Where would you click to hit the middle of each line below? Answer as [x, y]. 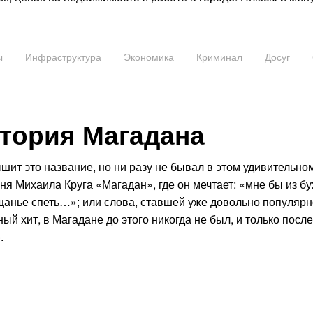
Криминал [219, 56]
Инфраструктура [63, 56]
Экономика [149, 56]
